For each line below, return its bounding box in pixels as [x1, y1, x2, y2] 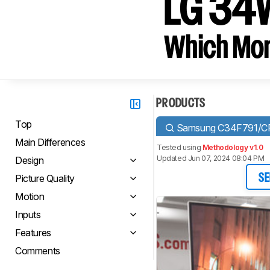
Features [15, 227, 51, 239]
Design [15, 154, 44, 166]
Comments [15, 245, 60, 257]
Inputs [15, 209, 41, 221]
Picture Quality [15, 172, 75, 184]
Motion [15, 190, 45, 202]
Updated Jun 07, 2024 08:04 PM [157, 154, 265, 163]
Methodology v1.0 [202, 143, 263, 152]
